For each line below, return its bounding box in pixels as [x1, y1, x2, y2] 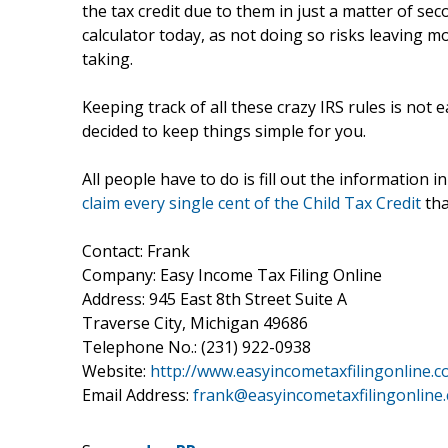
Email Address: [82, 383, 193, 406]
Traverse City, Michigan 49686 [82, 311, 308, 334]
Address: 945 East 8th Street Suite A [82, 287, 347, 310]
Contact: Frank [82, 239, 190, 262]
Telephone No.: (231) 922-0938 [82, 335, 311, 358]
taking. [82, 47, 133, 70]
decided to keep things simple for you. [82, 119, 366, 142]
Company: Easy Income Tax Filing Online [82, 263, 382, 286]
